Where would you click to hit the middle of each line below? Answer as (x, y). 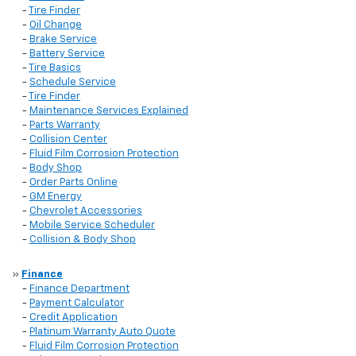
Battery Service (67, 54)
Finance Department (79, 289)
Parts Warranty (65, 126)
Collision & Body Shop (83, 240)
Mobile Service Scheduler (92, 226)
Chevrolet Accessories (86, 211)
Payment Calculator (77, 304)
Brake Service (63, 40)
